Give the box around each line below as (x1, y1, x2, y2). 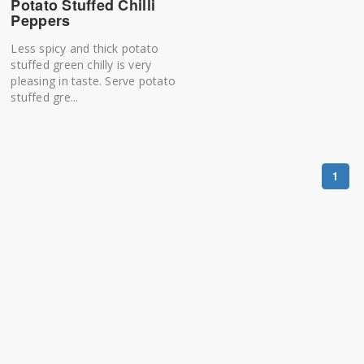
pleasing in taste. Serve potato (11, 72, 175, 89)
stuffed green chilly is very (11, 56, 152, 72)
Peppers (11, 9, 71, 31)
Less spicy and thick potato (11, 40, 159, 56)
